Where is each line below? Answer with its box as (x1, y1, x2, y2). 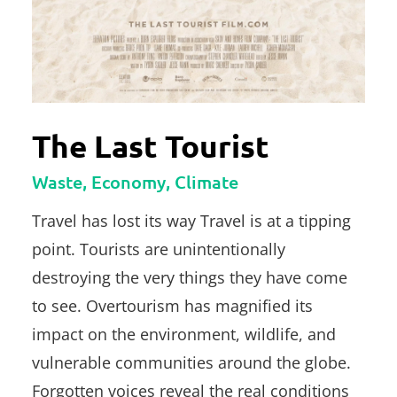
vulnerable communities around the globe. (32, 351, 351, 373)
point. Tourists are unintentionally (32, 237, 285, 260)
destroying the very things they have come (32, 266, 347, 288)
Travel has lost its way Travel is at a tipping (32, 209, 351, 231)
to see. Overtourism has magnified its (32, 294, 313, 316)
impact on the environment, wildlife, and (32, 323, 336, 345)
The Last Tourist (32, 126, 269, 165)
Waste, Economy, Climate (32, 169, 238, 193)
